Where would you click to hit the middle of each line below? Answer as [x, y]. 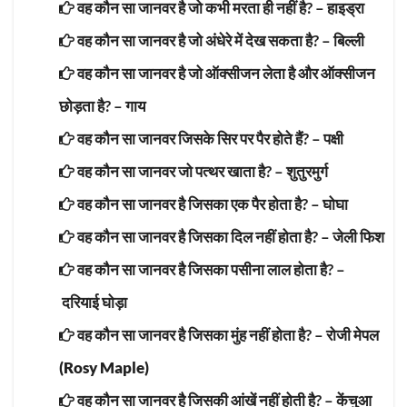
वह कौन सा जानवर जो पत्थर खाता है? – [180, 171]
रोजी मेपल [352, 334]
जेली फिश [358, 236]
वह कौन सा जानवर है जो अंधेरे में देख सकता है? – [204, 40]
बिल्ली [349, 40]
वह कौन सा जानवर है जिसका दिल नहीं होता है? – [203, 236]
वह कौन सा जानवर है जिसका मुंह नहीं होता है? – [200, 334]
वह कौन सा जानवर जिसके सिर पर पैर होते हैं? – [199, 138]
